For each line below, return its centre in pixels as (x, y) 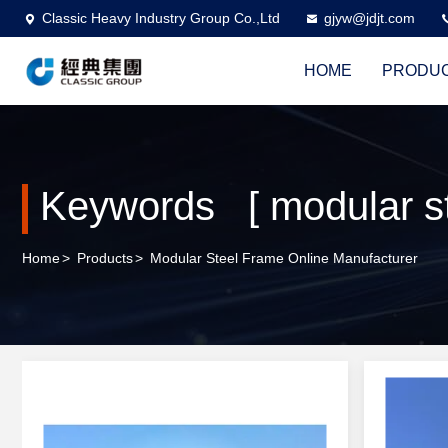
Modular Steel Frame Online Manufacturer (284, 258)
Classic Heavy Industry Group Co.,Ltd (161, 18)
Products (105, 258)
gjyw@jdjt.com (369, 18)
